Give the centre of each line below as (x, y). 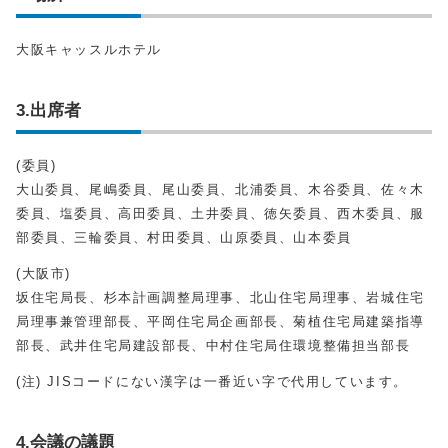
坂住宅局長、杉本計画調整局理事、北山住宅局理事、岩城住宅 (220, 297)
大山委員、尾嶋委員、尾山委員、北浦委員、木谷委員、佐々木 (220, 189)
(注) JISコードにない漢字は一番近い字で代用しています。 (212, 381)
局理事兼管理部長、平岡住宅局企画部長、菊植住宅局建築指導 (220, 321)
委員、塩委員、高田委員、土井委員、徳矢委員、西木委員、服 (220, 213)
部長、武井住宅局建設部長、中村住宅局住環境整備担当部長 (213, 345)
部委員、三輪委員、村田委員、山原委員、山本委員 (191, 237)
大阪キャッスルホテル (89, 49)
